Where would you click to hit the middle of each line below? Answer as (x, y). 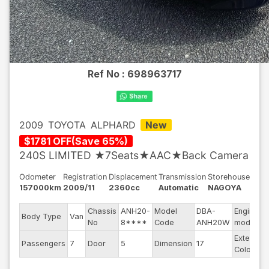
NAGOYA (225, 188)
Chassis (102, 211)
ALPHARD (113, 125)
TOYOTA (67, 125)
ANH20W (213, 222)
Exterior (248, 238)
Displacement (133, 177)
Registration (85, 177)
